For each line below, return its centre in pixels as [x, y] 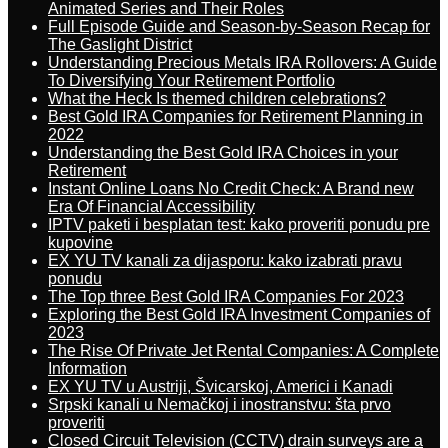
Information [87, 368]
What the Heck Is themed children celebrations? [217, 98]
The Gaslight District [120, 44]
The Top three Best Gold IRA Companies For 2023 [226, 296]
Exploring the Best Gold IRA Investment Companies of [239, 314]
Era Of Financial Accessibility [151, 206]
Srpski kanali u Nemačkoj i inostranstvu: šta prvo [219, 404]
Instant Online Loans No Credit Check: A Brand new [231, 188]
